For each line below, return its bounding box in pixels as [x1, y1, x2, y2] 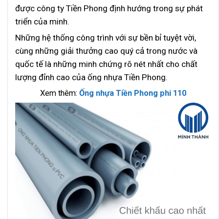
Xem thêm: [40, 88, 79, 98]
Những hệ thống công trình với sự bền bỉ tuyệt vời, [15, 32, 196, 43]
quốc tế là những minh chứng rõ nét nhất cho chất [15, 59, 197, 69]
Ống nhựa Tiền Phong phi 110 [79, 88, 186, 98]
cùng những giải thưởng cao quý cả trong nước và [15, 45, 197, 56]
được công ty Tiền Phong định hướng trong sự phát [15, 3, 203, 13]
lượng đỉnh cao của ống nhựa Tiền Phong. [15, 72, 168, 82]
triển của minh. [15, 16, 69, 26]
